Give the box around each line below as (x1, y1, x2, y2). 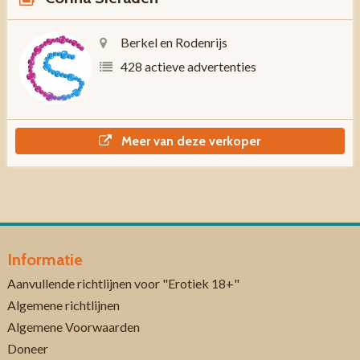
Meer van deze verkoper (118, 133, 261, 149)
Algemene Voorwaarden (6, 319, 140, 334)
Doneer (6, 341, 48, 356)
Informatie (6, 250, 83, 269)
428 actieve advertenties (120, 59, 256, 74)
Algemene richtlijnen (6, 297, 120, 313)
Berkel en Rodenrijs (117, 35, 227, 50)
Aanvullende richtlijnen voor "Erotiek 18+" (6, 276, 239, 291)
